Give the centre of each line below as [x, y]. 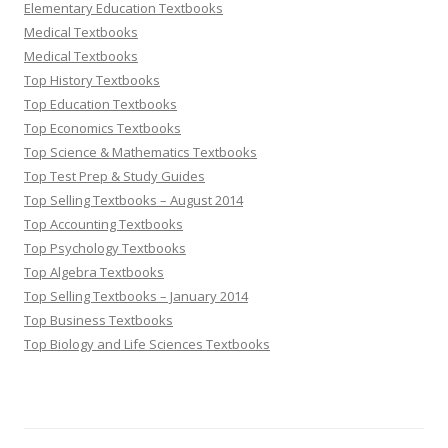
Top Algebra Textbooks [94, 272]
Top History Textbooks [92, 80]
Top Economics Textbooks [102, 128]
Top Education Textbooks [100, 104]
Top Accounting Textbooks [103, 224]
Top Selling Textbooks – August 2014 [133, 200]
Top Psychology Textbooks [105, 248]
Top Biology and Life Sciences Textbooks [147, 344]
